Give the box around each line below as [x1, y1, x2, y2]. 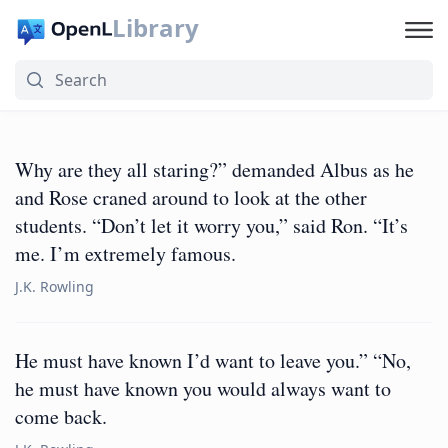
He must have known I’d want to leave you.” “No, [15, 347, 411, 374]
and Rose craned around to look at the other [15, 184, 367, 211]
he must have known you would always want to [15, 375, 391, 402]
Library [111, 11, 199, 44]
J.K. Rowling [15, 277, 94, 296]
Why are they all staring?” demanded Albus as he [15, 156, 414, 183]
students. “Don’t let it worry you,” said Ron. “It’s [15, 212, 408, 239]
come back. [15, 403, 107, 430]
